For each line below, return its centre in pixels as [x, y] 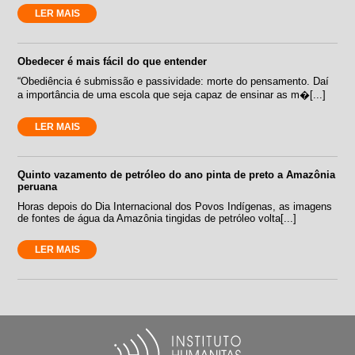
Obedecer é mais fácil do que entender [113, 61]
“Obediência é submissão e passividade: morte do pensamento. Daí [174, 81]
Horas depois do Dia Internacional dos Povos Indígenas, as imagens [175, 206]
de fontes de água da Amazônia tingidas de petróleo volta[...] [157, 218]
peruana [38, 186]
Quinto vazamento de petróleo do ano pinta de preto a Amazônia [177, 174]
